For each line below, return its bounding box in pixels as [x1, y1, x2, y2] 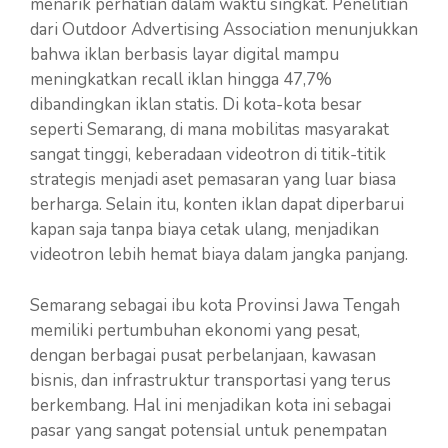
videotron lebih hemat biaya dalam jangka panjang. [30, 243, 408, 266]
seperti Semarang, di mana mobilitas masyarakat [30, 118, 389, 141]
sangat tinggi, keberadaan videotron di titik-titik [30, 143, 386, 166]
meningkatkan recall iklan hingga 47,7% [30, 68, 332, 91]
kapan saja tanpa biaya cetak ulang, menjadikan [30, 218, 379, 241]
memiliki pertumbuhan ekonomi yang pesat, [30, 318, 360, 342]
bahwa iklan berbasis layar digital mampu [30, 43, 339, 66]
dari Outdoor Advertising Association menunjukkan [30, 18, 418, 41]
